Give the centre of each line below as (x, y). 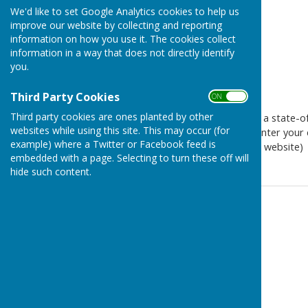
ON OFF (227, 96)
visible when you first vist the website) (216, 146)
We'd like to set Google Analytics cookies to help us (125, 11)
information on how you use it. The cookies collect (123, 38)
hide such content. (51, 171)
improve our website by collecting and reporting (116, 25)
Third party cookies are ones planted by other (112, 116)
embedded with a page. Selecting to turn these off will (130, 157)
